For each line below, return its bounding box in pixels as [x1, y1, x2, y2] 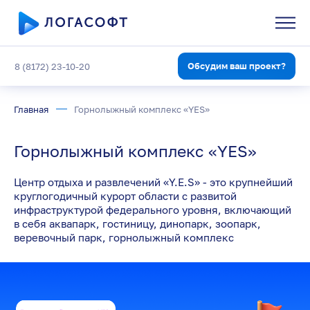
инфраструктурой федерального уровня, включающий [14, 203, 291, 217]
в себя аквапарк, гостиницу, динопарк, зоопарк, [14, 217, 261, 230]
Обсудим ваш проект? [187, 60, 286, 71]
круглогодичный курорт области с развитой [14, 190, 237, 203]
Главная [14, 103, 48, 115]
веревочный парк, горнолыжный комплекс [14, 231, 234, 244]
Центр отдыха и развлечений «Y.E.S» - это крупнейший [14, 176, 293, 189]
